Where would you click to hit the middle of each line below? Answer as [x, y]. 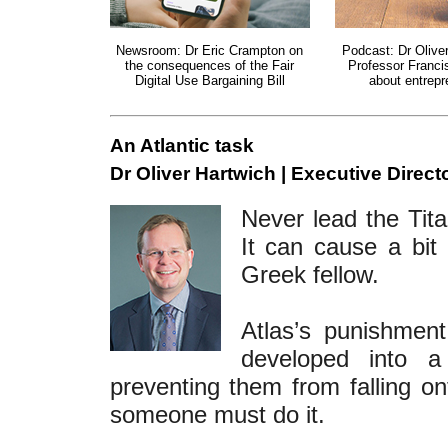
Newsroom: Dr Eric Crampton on [209, 50]
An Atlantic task [181, 145]
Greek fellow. [309, 274]
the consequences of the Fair [209, 65]
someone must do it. [217, 414]
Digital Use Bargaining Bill [209, 80]
